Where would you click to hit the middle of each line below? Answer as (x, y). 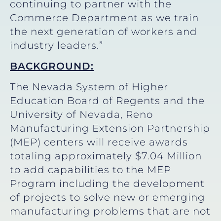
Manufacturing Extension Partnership (110, 129)
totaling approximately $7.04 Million (106, 156)
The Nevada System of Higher (89, 87)
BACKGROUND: (52, 66)
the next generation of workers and (104, 31)
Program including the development (107, 184)
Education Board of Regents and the (107, 101)
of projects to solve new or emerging (108, 198)
